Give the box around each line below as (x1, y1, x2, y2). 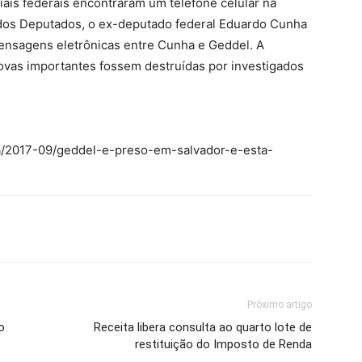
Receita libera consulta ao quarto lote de (94, 320, 312, 335)
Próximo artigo (247, 299, 312, 310)
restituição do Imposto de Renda (135, 337, 312, 351)
